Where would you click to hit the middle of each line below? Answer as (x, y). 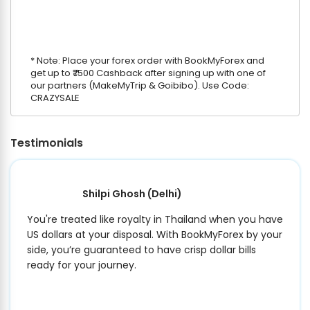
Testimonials (47, 143)
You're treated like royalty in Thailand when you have (155, 220)
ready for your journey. (82, 265)
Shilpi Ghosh (115, 194)
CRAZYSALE (55, 98)
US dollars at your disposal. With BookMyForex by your (155, 235)
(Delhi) (165, 194)
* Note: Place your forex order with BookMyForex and (147, 61)
